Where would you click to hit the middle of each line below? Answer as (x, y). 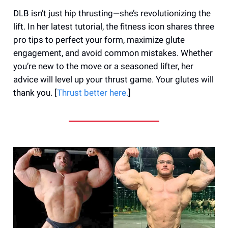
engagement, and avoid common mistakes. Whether (113, 53)
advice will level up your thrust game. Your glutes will (113, 79)
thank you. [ (35, 92)
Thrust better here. (93, 92)
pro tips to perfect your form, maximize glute (99, 39)
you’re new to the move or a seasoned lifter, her (103, 66)
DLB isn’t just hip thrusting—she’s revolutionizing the (112, 13)
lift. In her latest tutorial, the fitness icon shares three (114, 26)
